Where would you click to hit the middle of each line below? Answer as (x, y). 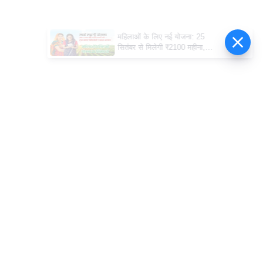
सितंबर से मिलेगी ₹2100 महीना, (163, 47)
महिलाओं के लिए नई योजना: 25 (162, 37)
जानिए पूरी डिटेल (142, 58)
